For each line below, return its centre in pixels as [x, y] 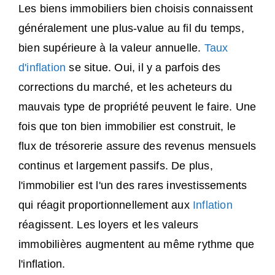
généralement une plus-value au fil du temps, [131, 29]
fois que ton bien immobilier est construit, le [127, 127]
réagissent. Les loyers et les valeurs [109, 225]
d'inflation [42, 68]
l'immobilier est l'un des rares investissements [133, 186]
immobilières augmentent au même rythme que [137, 245]
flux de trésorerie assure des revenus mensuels [137, 146]
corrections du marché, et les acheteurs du [126, 87]
